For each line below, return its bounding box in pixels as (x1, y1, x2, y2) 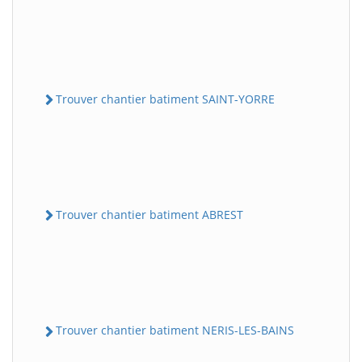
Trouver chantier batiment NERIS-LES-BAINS (56, 322, 294, 339)
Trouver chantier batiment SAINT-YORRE (56, 90, 275, 107)
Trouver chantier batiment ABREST (56, 207, 243, 223)
